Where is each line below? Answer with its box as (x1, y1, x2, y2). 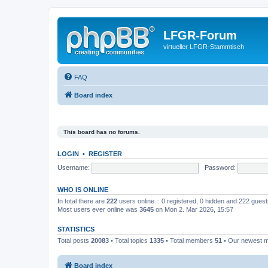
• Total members (164, 237, 215, 244)
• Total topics (109, 237, 150, 244)
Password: (204, 163, 236, 171)
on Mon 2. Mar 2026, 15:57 (154, 206, 233, 213)
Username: (57, 163, 90, 171)
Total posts (57, 237, 91, 244)
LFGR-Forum (163, 29, 237, 42)
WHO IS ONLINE (57, 186, 108, 193)
